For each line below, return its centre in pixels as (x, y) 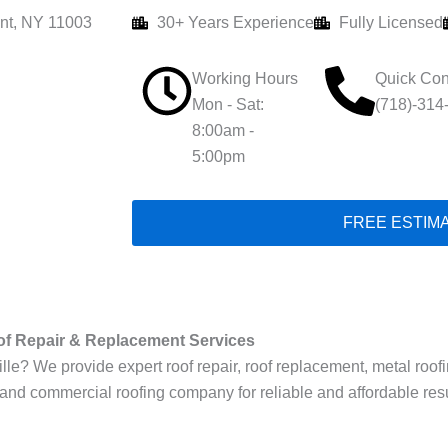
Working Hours (245, 78)
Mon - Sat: (228, 104)
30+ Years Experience (235, 22)
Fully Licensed (391, 22)
